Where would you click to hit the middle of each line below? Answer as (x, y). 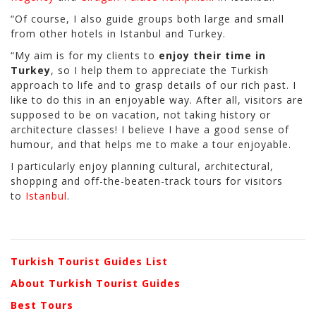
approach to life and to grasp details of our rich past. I (153, 85)
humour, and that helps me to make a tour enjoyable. (151, 145)
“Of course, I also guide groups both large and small (147, 19)
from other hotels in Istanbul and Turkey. (118, 34)
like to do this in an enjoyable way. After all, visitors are (157, 100)
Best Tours (42, 305)
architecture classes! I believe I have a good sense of (150, 130)
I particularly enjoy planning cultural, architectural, (142, 166)
